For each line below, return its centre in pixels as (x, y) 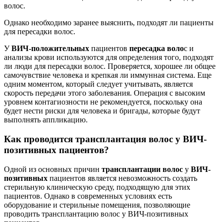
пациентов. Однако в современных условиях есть (88, 196)
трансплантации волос (142, 169)
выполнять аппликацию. (46, 120)
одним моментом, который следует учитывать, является (98, 84)
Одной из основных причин (53, 169)
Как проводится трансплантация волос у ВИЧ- (105, 139)
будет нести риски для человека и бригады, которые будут (102, 111)
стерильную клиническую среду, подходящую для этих (97, 187)
